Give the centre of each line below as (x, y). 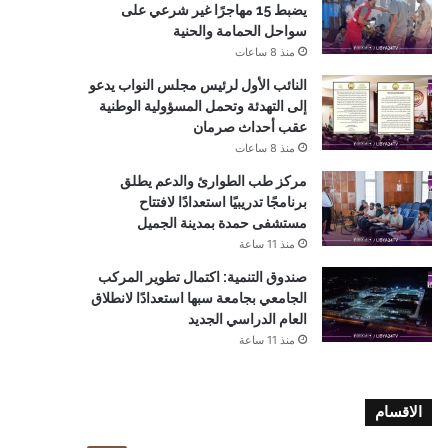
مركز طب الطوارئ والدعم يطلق (213, 181)
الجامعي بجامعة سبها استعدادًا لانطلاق (199, 298)
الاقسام (398, 412)
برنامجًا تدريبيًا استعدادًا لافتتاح (223, 202)
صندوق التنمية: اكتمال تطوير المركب (202, 277)
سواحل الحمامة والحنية (240, 31)
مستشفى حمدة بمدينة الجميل (222, 223)
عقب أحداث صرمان (250, 127)
